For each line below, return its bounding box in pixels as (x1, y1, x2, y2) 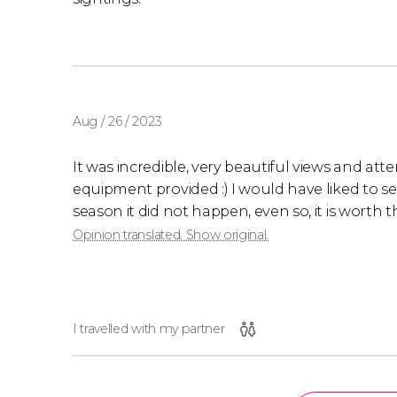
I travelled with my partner (73, 320, 225, 337)
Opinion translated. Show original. (73, 226, 269, 243)
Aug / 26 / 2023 (73, 113, 162, 129)
